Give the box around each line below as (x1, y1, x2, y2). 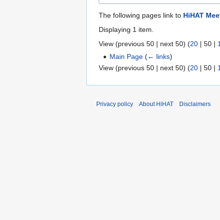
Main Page (110, 52, 143, 60)
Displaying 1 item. (99, 25, 154, 33)
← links (147, 52, 170, 60)
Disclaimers (179, 101, 211, 108)
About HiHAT (139, 101, 173, 108)
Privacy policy (96, 101, 133, 108)
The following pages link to (99, 11, 183, 19)
